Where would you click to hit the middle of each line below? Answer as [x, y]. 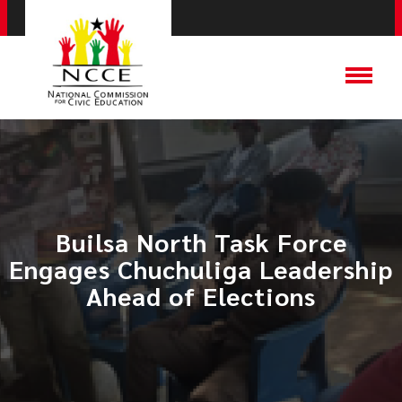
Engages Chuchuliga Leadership [201, 268]
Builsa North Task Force [201, 241]
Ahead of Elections [201, 295]
